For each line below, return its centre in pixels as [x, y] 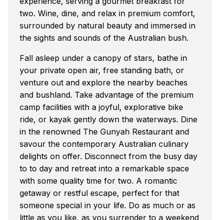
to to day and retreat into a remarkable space [104, 168]
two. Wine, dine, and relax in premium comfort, [108, 13]
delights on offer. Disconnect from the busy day [109, 156]
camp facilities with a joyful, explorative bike [101, 107]
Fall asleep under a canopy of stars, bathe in [103, 58]
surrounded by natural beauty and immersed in [108, 25]
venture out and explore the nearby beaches [104, 82]
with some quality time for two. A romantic [98, 180]
